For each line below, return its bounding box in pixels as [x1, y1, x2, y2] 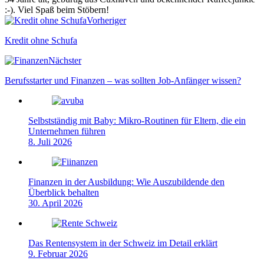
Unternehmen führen [28, 126, 105, 136]
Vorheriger [87, 15, 126, 25]
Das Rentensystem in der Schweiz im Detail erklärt [28, 237, 217, 248]
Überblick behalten [28, 187, 99, 197]
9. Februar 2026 [28, 248, 88, 259]
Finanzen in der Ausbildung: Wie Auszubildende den [28, 176, 225, 187]
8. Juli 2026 [28, 136, 72, 147]
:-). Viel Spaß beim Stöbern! [5, 4, 109, 15]
